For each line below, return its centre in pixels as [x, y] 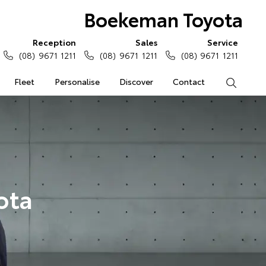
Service [223, 42]
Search [250, 81]
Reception [55, 42]
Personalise [77, 81]
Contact [189, 81]
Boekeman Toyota [163, 19]
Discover [136, 81]
